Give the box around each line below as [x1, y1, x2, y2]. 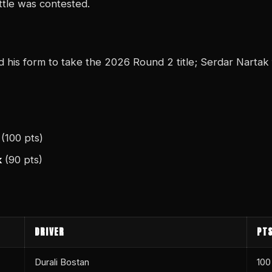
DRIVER [35, 225, 65, 239]
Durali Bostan [35, 256, 89, 268]
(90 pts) [2, 153, 42, 166]
